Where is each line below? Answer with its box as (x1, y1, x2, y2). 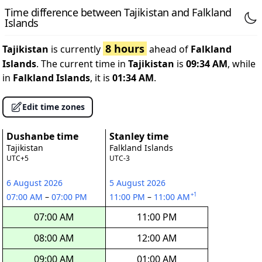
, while (227, 57, 256, 70)
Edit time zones (22, 101, 85, 112)
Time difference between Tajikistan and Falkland (5, 5, 232, 19)
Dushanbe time (6, 130, 78, 143)
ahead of (147, 43, 191, 56)
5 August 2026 (109, 177, 166, 188)
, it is (90, 71, 112, 84)
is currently (49, 43, 103, 56)
